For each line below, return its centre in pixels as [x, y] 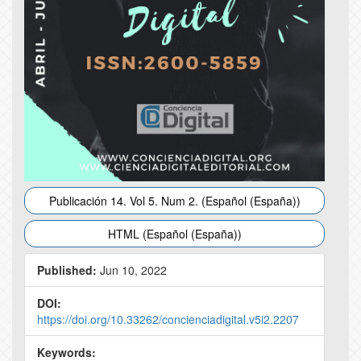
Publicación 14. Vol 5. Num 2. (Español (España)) [174, 201]
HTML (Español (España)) [174, 234]
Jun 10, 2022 [132, 270]
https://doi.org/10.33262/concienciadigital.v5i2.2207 [168, 320]
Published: [67, 270]
